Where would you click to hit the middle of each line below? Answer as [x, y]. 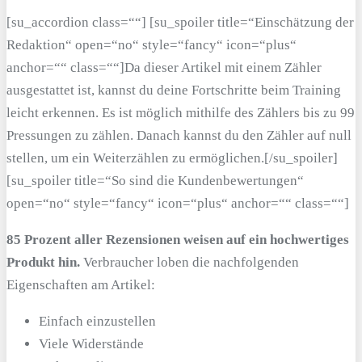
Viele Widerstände [91, 343]
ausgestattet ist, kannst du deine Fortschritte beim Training [174, 90]
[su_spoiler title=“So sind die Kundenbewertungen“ [155, 180]
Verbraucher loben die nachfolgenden [189, 262]
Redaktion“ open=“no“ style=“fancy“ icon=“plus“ [152, 44]
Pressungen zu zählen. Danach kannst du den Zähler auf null [179, 135]
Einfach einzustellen [97, 321]
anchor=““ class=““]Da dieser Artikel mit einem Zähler [164, 67]
